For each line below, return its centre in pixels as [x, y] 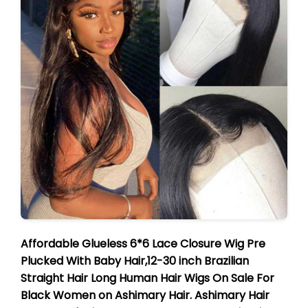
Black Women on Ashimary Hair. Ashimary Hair [145, 295]
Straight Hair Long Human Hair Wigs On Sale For [147, 278]
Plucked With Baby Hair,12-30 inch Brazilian [135, 261]
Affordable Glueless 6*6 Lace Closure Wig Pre [143, 244]
